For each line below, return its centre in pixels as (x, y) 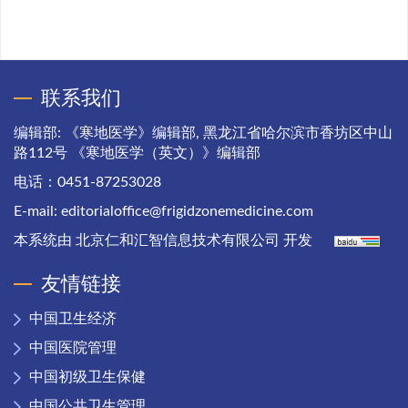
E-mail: (37, 211)
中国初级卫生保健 (87, 377)
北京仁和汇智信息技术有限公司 (178, 240)
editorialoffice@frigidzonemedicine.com (187, 211)
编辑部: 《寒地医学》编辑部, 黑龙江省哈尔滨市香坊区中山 (203, 133)
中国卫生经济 (73, 319)
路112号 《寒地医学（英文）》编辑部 (137, 153)
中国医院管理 (73, 348)
